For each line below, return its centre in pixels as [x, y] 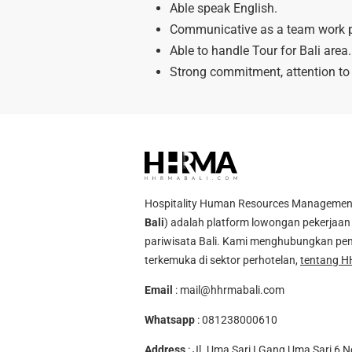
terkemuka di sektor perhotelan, [222, 260]
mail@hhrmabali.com [232, 290]
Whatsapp [170, 319]
